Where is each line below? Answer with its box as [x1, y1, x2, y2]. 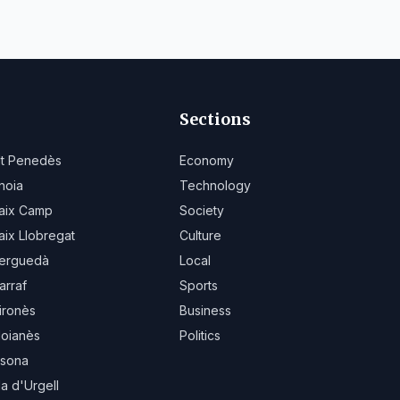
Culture [179, 228, 222, 243]
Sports [179, 278, 219, 293]
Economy [179, 153, 235, 168]
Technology [179, 178, 252, 193]
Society [179, 203, 225, 218]
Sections [179, 109, 252, 129]
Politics [179, 328, 221, 343]
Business [179, 303, 232, 318]
